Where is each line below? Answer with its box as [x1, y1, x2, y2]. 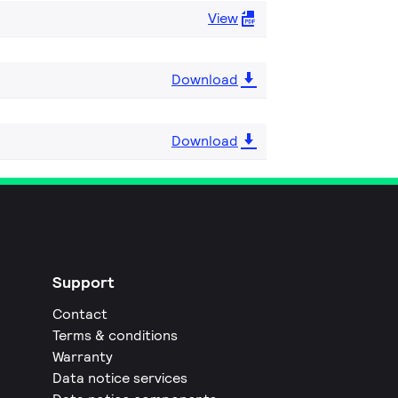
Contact [52, 304, 108, 323]
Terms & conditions [52, 325, 179, 345]
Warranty [52, 346, 114, 366]
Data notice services [52, 368, 188, 387]
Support [52, 271, 115, 292]
